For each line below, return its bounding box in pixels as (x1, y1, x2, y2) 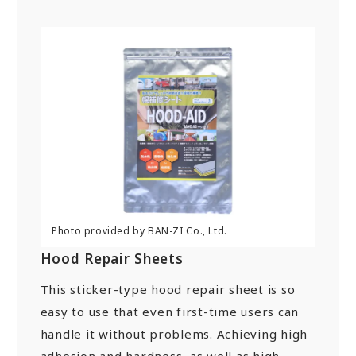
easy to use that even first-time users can (40, 304, 300, 320)
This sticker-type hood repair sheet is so (40, 281, 296, 298)
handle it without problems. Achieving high (40, 326, 308, 342)
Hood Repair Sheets (40, 250, 184, 269)
